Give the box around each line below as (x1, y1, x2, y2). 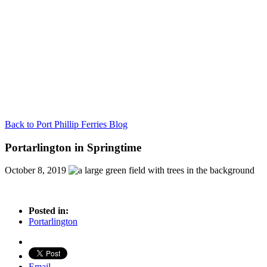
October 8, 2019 (5, 165, 66, 176)
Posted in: (29, 206, 69, 216)
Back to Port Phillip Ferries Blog (5, 119, 128, 129)
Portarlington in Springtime (5, 141, 141, 154)
